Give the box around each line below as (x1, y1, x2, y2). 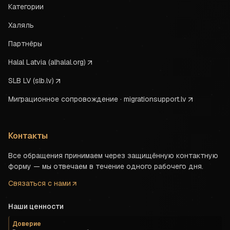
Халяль (8, 21, 34, 30)
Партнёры (8, 39, 42, 48)
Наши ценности (8, 202, 64, 211)
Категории (8, 2, 44, 11)
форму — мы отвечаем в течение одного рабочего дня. (8, 162, 203, 171)
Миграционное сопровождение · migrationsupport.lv (8, 94, 186, 104)
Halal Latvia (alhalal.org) (8, 57, 86, 67)
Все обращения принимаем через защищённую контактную (8, 151, 218, 160)
